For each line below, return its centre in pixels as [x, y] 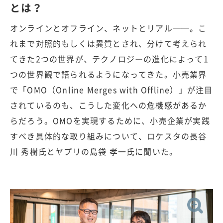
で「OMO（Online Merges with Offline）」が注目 [111, 90]
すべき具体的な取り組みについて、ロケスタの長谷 [109, 136]
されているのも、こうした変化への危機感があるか [109, 105]
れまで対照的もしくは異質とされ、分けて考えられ [109, 44]
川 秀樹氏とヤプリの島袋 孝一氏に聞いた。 [94, 152]
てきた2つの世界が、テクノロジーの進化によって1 [109, 59]
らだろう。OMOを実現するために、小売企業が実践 [110, 121]
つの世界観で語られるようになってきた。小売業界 [109, 74]
